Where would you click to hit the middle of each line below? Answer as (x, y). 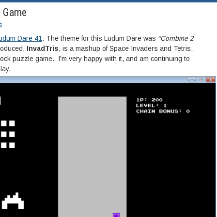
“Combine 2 (176, 39)
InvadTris (43, 49)
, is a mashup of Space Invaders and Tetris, (126, 49)
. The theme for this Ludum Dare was (100, 39)
